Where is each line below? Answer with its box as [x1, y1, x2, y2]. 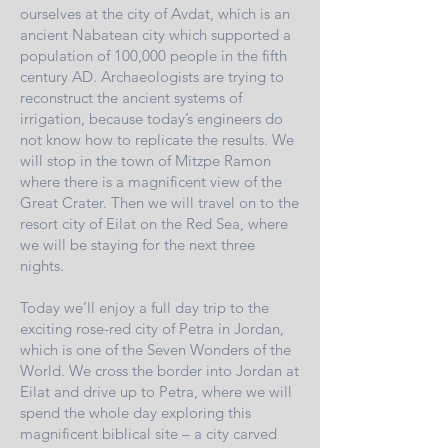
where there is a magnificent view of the [20, 172, 282, 192]
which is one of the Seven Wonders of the [20, 340, 291, 360]
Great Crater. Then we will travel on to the [20, 193, 299, 213]
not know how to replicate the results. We [20, 130, 294, 150]
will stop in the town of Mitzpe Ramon [20, 151, 271, 171]
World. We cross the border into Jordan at [20, 361, 299, 381]
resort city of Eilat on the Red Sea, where [20, 214, 288, 234]
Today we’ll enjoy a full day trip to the [20, 298, 269, 318]
